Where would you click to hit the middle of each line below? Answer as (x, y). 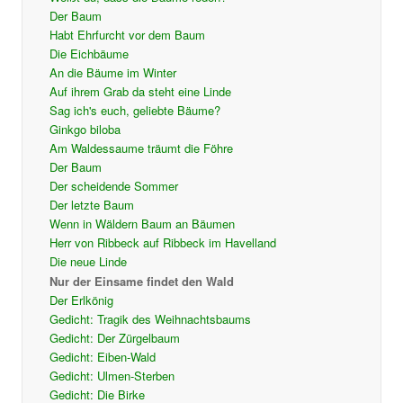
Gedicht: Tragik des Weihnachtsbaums (150, 319)
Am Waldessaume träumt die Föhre (141, 148)
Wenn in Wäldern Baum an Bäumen (142, 224)
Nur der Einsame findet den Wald (141, 282)
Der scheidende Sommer (113, 186)
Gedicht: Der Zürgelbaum (114, 338)
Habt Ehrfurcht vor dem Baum (127, 35)
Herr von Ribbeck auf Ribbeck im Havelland (162, 243)
